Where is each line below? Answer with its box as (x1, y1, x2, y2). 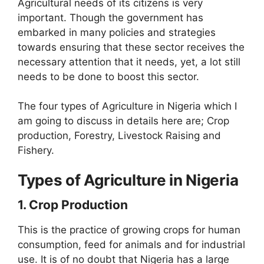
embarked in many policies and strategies (18, 26, 216, 38)
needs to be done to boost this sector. (18, 70, 199, 82)
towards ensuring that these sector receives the (18, 41, 245, 53)
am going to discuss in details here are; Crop (18, 115, 229, 127)
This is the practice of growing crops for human (18, 223, 240, 236)
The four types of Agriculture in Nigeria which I (18, 100, 237, 113)
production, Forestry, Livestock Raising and (18, 130, 221, 142)
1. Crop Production (18, 197, 128, 212)
